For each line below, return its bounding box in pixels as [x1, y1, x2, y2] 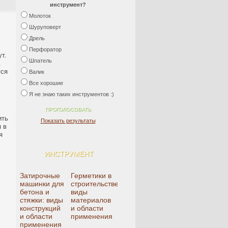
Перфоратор [29, 46, 62, 52]
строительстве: [71, 180, 121, 188]
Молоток [29, 13, 51, 19]
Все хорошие [29, 80, 63, 86]
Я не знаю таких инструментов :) [29, 91, 114, 97]
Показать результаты [40, 118, 96, 124]
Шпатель [29, 58, 52, 64]
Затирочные [20, 172, 60, 180]
